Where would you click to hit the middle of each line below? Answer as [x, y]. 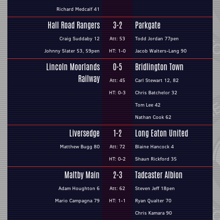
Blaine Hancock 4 [154, 147]
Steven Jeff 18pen [155, 188]
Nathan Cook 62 [153, 117]
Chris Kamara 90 [153, 213]
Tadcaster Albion [159, 175]
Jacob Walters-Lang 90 [161, 51]
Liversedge [84, 133]
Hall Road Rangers [74, 25]
